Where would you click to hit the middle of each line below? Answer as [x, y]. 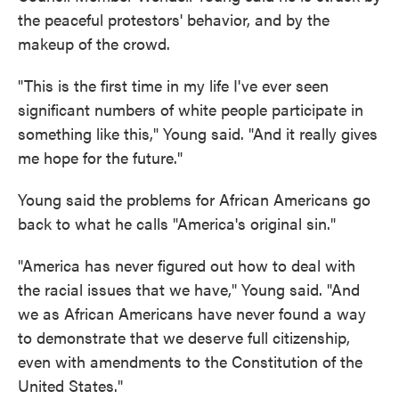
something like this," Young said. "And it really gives [198, 133]
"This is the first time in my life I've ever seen [173, 85]
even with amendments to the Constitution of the [190, 361]
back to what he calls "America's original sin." [177, 223]
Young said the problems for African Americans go [194, 199]
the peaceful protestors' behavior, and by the [174, 19]
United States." [70, 385]
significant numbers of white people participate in [191, 109]
